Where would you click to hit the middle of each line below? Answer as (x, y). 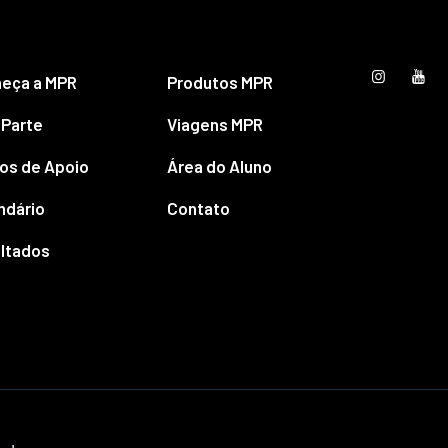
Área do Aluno (219, 165)
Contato (198, 207)
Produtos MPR (219, 81)
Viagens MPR (214, 123)
